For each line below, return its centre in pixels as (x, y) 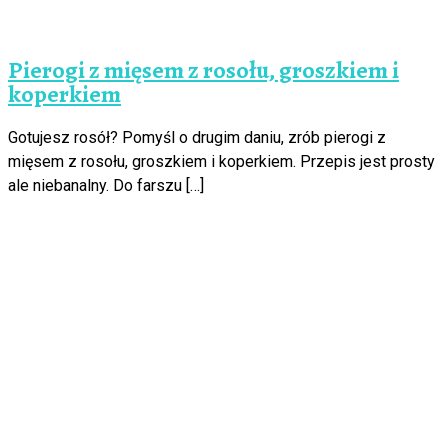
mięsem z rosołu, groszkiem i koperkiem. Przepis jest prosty (221, 162)
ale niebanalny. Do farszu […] (106, 186)
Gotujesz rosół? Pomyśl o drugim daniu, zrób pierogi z (197, 138)
